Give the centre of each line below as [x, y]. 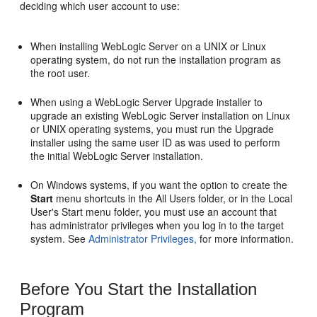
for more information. [246, 239]
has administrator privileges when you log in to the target [157, 225]
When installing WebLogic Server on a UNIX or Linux [149, 46]
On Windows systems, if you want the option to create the [159, 185]
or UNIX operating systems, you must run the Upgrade [152, 129]
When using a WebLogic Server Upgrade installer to [147, 102]
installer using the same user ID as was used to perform [156, 143]
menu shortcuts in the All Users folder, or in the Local [173, 198]
